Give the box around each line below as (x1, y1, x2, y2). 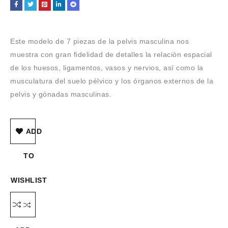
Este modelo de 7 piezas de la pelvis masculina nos (10, 37, 189, 45)
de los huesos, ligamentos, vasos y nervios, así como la (10, 64, 204, 72)
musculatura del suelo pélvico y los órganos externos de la (10, 77, 213, 85)
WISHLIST (11, 176, 47, 184)
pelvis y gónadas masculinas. (10, 90, 111, 98)
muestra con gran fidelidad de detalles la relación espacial (10, 50, 212, 59)
